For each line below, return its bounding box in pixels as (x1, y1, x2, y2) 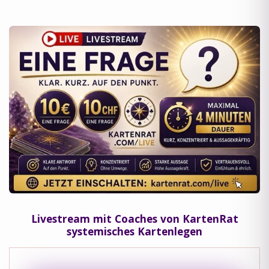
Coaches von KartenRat (111, 211, 238, 226)
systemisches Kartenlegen (67, 223, 202, 238)
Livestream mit (31, 211, 112, 226)
